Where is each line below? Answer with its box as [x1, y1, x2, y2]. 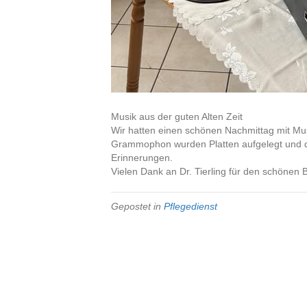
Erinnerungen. [111, 152, 173, 163]
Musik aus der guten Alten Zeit [111, 111, 243, 122]
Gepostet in [111, 201, 164, 212]
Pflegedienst [164, 201, 217, 212]
